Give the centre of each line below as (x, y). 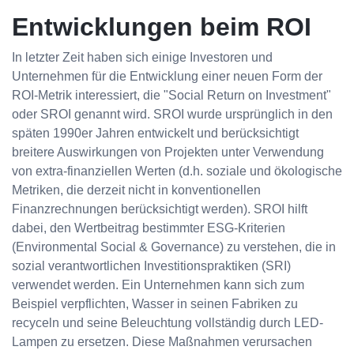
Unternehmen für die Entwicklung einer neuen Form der (167, 77)
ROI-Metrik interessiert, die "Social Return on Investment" (171, 96)
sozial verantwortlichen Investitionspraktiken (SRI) (151, 266)
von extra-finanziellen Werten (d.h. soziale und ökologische (177, 171)
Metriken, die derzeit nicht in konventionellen (136, 190)
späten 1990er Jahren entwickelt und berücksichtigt (155, 134)
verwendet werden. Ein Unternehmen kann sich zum (158, 285)
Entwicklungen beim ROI (162, 27)
